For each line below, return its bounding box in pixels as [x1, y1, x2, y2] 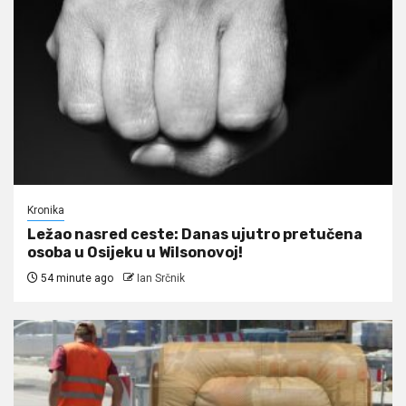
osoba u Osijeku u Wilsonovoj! [27, 243, 243, 261]
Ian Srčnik [137, 271, 185, 285]
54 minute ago [38, 271, 113, 285]
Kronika [27, 203, 64, 217]
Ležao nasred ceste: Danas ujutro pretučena [27, 225, 362, 243]
